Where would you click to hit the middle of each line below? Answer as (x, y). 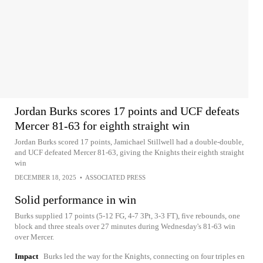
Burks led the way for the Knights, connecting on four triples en (144, 256)
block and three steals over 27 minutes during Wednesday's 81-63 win (125, 226)
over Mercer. (34, 237)
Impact (26, 256)
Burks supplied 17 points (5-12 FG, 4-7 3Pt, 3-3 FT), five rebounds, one (127, 216)
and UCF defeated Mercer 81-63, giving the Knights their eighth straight (129, 152)
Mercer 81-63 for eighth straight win (102, 126)
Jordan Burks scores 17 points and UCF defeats (127, 111)
